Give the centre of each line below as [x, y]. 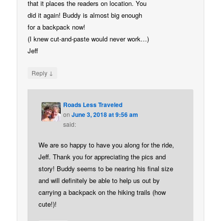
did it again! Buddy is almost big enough [85, 15]
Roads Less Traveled [93, 105]
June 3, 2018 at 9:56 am [105, 115]
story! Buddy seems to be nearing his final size [106, 169]
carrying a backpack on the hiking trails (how [102, 192]
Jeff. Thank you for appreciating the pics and [102, 157]
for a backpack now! [57, 27]
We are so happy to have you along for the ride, [107, 145]
